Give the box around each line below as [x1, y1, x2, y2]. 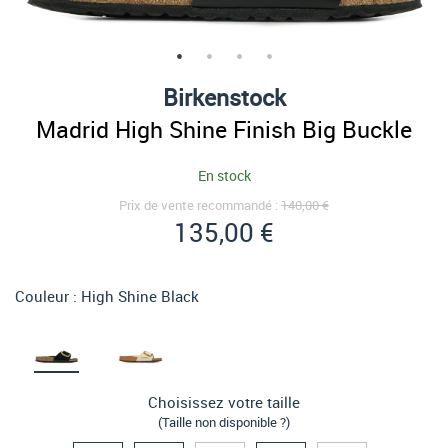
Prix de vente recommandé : [119, 196, 281, 214]
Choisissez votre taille [148, 392, 300, 412]
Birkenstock [162, 81, 286, 113]
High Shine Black [81, 286, 199, 306]
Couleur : [15, 286, 81, 306]
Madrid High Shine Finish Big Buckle [36, 113, 412, 145]
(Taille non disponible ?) [158, 413, 290, 431]
